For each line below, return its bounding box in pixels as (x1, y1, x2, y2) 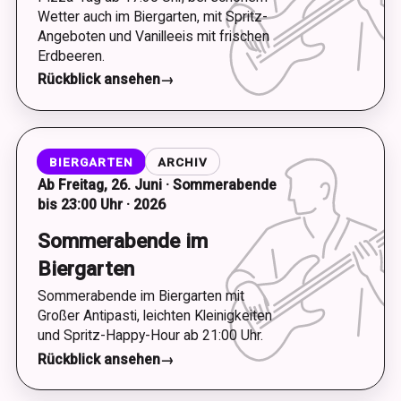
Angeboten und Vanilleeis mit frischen (37, 27, 269, 45)
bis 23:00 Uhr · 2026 (37, 196, 166, 213)
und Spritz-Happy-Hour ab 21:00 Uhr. (37, 327, 263, 344)
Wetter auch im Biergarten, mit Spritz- (37, 7, 268, 25)
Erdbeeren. (37, 47, 105, 64)
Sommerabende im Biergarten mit (37, 287, 244, 304)
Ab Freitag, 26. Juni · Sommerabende (37, 176, 277, 193)
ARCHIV (157, 154, 209, 169)
